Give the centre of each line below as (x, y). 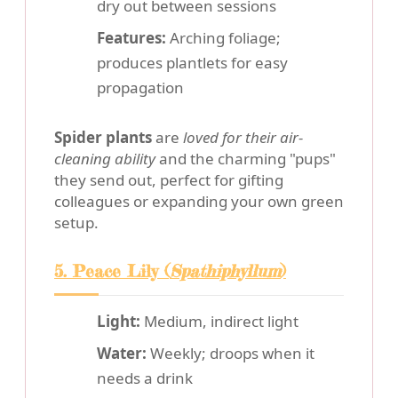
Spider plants (103, 138)
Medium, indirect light (219, 322)
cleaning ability (105, 159)
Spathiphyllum (225, 271)
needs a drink (145, 378)
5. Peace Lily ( (112, 271)
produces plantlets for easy (192, 63)
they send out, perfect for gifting (169, 180)
